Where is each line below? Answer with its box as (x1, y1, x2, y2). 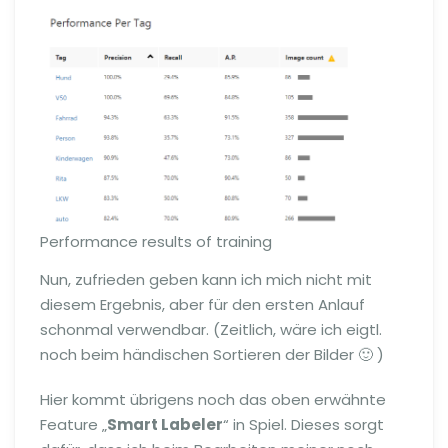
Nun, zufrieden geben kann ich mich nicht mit (40, 269, 372, 291)
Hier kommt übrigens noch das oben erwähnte (40, 389, 386, 411)
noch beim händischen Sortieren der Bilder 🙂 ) (40, 344, 384, 366)
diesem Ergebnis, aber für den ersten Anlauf (40, 294, 365, 316)
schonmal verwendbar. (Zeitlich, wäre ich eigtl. (40, 319, 382, 341)
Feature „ (40, 414, 107, 436)
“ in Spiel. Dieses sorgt (223, 414, 384, 436)
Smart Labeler (107, 414, 223, 436)
